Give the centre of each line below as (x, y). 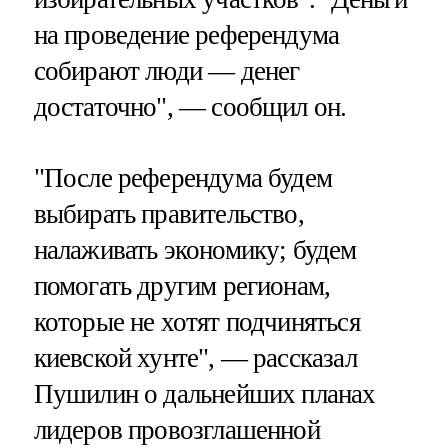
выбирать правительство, (168, 214)
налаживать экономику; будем (195, 250)
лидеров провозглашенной (176, 430)
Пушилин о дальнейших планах (204, 394)
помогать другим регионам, (182, 286)
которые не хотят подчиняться (196, 322)
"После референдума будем (183, 178)
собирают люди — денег (166, 71)
